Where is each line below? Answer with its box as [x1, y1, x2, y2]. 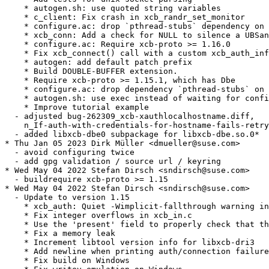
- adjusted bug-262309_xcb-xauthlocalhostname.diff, [5, 112, 255, 121]
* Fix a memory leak [5, 229, 115, 238]
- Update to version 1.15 [5, 193, 130, 202]
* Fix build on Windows [5, 256, 130, 265]
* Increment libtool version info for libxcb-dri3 [5, 238, 255, 247]
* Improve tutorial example [5, 103, 149, 112]
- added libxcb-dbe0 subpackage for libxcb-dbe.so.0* [5, 130, 259, 139]
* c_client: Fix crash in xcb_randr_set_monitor [5, 13, 245, 22]
